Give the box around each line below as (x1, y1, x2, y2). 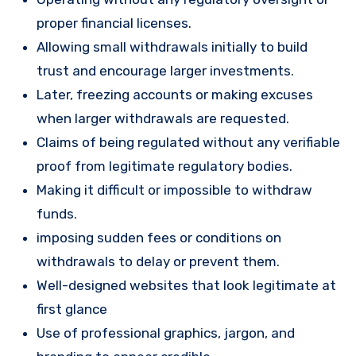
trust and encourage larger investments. (37, 63, 294, 79)
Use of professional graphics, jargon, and (37, 325, 295, 342)
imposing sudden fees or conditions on (37, 230, 281, 246)
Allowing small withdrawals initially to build (37, 39, 308, 56)
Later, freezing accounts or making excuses (37, 87, 313, 103)
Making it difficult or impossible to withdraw (37, 182, 312, 199)
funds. (37, 206, 77, 222)
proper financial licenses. (37, 15, 192, 32)
